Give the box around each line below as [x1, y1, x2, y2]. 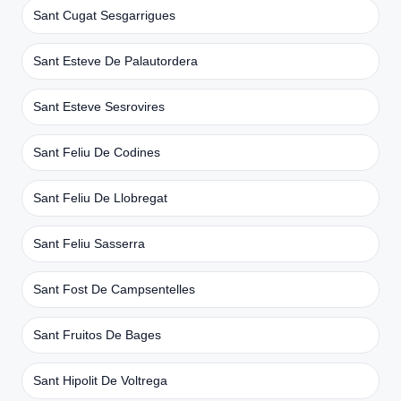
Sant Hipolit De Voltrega [33, 372, 167, 388]
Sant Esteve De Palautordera [33, 53, 198, 68]
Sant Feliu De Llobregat [33, 190, 167, 205]
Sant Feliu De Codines [33, 144, 160, 159]
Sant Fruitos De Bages [33, 327, 161, 342]
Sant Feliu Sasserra [33, 235, 145, 251]
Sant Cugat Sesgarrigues [33, 7, 175, 22]
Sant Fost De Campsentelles [33, 281, 195, 296]
